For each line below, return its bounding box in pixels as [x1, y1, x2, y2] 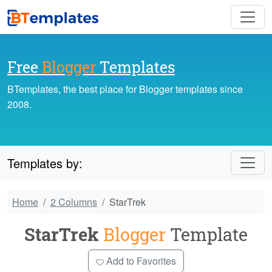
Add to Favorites [103, 254, 176, 268]
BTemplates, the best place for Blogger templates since [7, 82, 243, 97]
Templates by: [7, 154, 83, 172]
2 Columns [50, 195, 97, 209]
